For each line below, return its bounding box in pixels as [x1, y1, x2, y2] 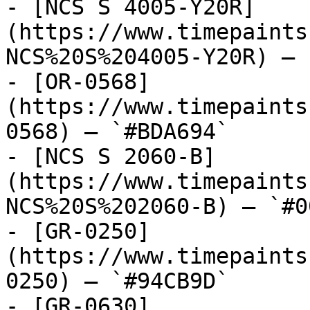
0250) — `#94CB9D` [6, 268, 229, 293]
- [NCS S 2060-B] [6, 144, 216, 169]
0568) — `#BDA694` [6, 119, 229, 144]
